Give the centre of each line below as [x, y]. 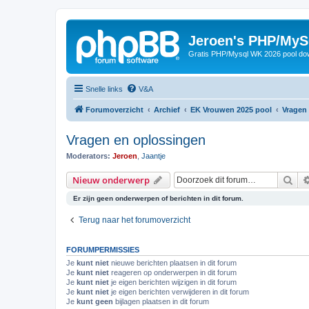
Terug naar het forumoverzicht [134, 220]
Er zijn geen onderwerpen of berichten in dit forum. [158, 198]
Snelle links [104, 89]
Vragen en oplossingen [136, 140]
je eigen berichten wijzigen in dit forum [173, 282]
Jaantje [153, 156]
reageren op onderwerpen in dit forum [173, 272]
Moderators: [88, 156]
